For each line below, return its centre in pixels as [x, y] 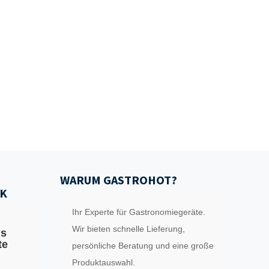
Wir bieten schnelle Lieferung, [129, 229]
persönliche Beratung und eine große [143, 246]
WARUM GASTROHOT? [119, 180]
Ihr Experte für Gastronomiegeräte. [139, 212]
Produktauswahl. [104, 262]
